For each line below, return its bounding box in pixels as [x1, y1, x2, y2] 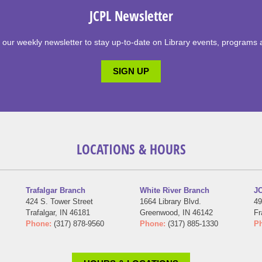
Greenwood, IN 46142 [139, 208, 213, 218]
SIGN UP [113, 66, 149, 77]
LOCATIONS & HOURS [76, 140, 186, 159]
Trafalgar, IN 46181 [25, 208, 90, 218]
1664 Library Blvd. [139, 197, 201, 206]
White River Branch [139, 186, 209, 195]
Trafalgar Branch [25, 186, 85, 195]
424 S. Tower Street [25, 197, 93, 206]
